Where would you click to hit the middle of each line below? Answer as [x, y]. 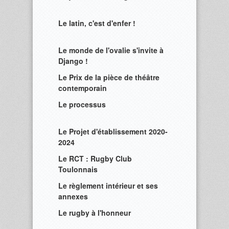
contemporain [83, 88]
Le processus [82, 104]
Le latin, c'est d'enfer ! [97, 23]
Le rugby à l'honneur [95, 213]
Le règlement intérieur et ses [108, 186]
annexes [73, 196]
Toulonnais [78, 169]
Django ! [73, 61]
